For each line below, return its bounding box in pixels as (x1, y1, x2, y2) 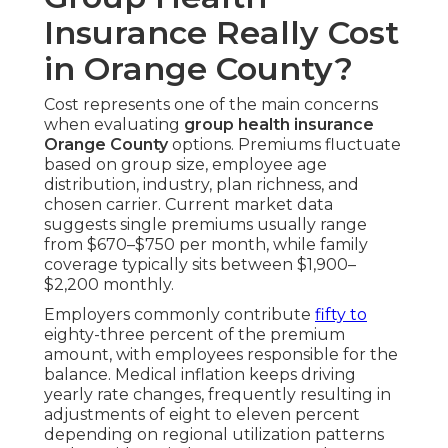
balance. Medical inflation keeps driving (44, 365, 356, 385)
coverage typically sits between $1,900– (44, 255, 356, 275)
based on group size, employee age (44, 155, 327, 175)
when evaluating (44, 115, 184, 135)
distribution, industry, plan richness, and (44, 175, 359, 195)
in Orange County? (44, 49, 353, 89)
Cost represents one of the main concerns (44, 95, 378, 115)
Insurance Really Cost (44, 13, 399, 53)
